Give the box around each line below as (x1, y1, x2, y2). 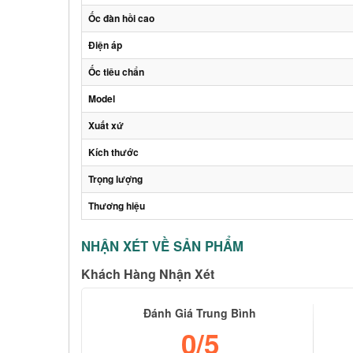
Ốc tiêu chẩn (88, 65, 144, 79)
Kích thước (88, 145, 139, 159)
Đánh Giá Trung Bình (143, 305, 256, 321)
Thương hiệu (88, 199, 145, 213)
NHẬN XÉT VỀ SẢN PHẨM (81, 236, 243, 255)
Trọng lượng (88, 172, 143, 186)
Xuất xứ (88, 118, 124, 132)
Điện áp (88, 38, 122, 52)
